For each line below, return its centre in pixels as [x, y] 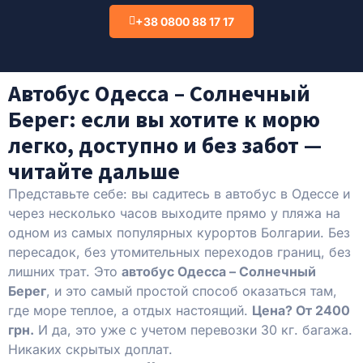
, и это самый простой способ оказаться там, [192, 290]
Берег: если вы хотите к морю [164, 119]
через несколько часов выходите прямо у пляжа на [174, 213]
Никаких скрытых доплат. [90, 349]
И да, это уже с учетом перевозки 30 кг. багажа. [193, 329]
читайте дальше [94, 171]
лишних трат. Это [65, 271]
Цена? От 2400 [301, 310]
